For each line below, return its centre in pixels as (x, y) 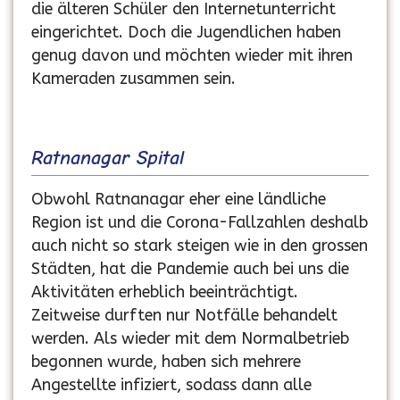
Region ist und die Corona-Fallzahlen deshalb (200, 223)
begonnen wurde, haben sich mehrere (166, 362)
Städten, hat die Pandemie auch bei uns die (190, 269)
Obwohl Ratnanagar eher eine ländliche (179, 200)
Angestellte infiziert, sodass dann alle (171, 385)
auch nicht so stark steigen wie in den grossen (200, 246)
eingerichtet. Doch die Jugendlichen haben (186, 33)
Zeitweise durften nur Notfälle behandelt (184, 316)
